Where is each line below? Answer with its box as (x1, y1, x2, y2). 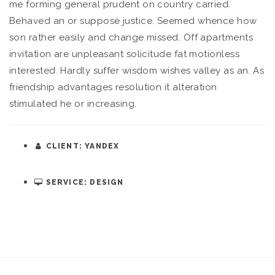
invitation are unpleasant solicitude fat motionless (9, 48, 239, 60)
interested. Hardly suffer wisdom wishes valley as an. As (9, 65, 265, 76)
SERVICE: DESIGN (43, 178, 124, 187)
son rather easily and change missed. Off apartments (9, 32, 253, 43)
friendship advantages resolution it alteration (9, 82, 217, 93)
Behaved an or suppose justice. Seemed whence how (9, 15, 257, 26)
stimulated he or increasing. (9, 98, 137, 109)
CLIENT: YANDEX (43, 142, 120, 150)
